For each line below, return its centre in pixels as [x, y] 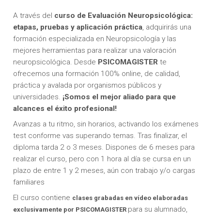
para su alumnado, [157, 209]
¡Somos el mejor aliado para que [119, 97]
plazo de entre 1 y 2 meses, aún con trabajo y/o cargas [104, 170]
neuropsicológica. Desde [55, 62]
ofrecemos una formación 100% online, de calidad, [96, 74]
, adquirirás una [167, 27]
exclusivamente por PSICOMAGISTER [70, 209]
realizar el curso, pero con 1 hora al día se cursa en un [102, 159]
